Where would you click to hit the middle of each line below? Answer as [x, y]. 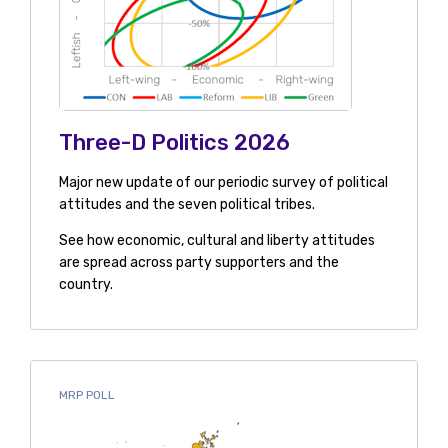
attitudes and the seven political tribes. [186, 205]
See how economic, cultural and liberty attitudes [216, 241]
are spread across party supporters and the [198, 263]
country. [85, 285]
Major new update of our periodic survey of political [223, 183]
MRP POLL [86, 395]
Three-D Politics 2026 [174, 143]
